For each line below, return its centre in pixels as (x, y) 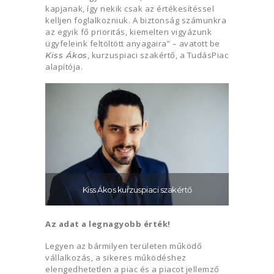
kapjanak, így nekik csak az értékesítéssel (130, 9)
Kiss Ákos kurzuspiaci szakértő (137, 190)
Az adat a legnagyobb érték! (108, 224)
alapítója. (64, 67)
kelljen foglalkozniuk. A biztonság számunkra (136, 20)
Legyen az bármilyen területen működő (124, 246)
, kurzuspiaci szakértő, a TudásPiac (157, 55)
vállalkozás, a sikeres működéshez (116, 257)
